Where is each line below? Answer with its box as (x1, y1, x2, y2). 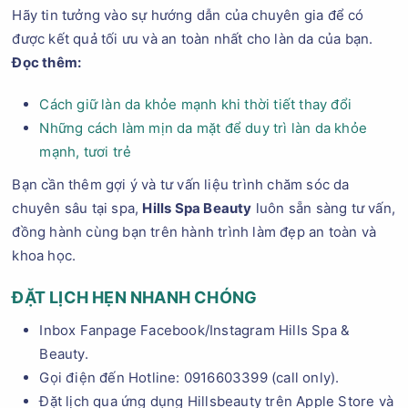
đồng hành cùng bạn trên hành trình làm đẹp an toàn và (12, 223, 377, 240)
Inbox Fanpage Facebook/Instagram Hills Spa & (39, 321, 351, 339)
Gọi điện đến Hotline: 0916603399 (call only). (39, 369, 340, 386)
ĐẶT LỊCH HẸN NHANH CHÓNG (12, 288, 258, 307)
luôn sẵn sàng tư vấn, (251, 199, 396, 217)
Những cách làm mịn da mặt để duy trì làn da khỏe (39, 119, 368, 137)
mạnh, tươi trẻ (39, 143, 132, 160)
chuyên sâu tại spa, (12, 199, 143, 217)
